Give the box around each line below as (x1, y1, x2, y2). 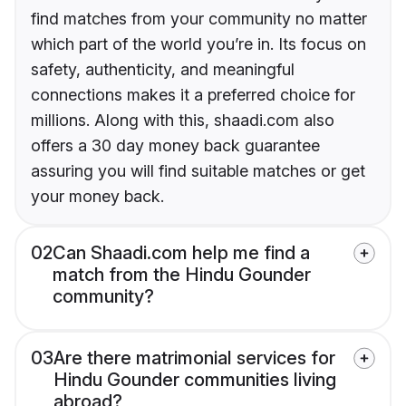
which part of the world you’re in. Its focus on (31, 34, 366, 54)
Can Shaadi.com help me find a (53, 242, 310, 265)
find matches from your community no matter (31, 9, 367, 29)
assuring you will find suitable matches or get (31, 161, 365, 181)
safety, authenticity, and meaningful (31, 60, 295, 80)
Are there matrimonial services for (53, 347, 335, 370)
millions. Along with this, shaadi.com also (31, 111, 334, 130)
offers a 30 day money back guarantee (31, 136, 320, 156)
